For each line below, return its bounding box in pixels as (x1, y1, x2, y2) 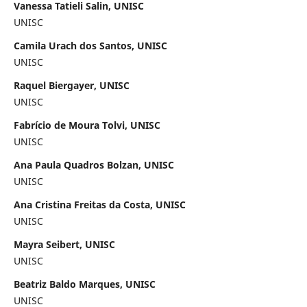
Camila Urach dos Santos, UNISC (13, 38, 167, 52)
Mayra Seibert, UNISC (13, 237, 115, 251)
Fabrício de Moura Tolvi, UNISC (13, 118, 160, 132)
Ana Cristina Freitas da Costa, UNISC (13, 197, 186, 211)
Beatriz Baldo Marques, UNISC (13, 277, 156, 291)
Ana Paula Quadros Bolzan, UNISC (13, 158, 174, 171)
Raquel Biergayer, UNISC (13, 78, 130, 92)
